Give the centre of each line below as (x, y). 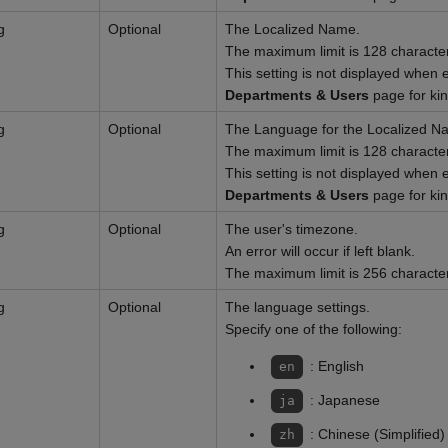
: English (336, 366)
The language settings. (297, 307)
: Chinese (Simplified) (377, 434)
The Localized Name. (292, 29)
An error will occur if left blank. (320, 251)
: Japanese (344, 400)
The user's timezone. (291, 229)
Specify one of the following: (313, 329)
